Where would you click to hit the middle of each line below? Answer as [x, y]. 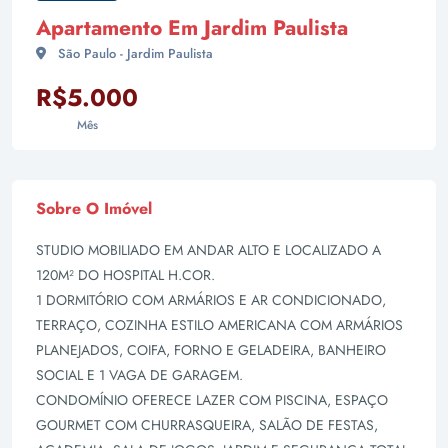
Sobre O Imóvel [94, 208]
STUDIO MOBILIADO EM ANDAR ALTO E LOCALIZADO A [208, 250]
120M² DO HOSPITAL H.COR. [125, 275]
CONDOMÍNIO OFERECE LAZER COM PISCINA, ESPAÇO [212, 400]
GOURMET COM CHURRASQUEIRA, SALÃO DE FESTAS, [207, 425]
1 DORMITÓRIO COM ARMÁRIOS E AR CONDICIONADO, [211, 300]
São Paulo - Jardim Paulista [133, 53]
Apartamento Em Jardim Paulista [192, 28]
